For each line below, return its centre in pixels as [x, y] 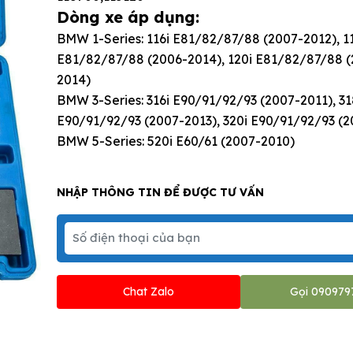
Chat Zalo [148, 291]
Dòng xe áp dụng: [130, 17]
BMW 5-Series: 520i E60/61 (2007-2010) [177, 141]
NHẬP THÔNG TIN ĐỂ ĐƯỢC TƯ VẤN [160, 192]
